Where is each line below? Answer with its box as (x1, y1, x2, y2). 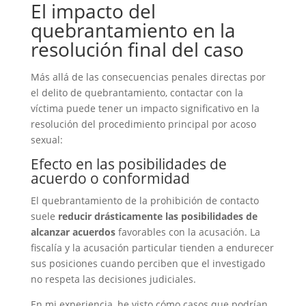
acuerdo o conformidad (30, 169, 190, 188)
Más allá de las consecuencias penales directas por (30, 70, 266, 83)
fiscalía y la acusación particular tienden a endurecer (30, 241, 274, 254)
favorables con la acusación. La (115, 225, 260, 238)
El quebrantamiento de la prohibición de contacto (30, 194, 259, 207)
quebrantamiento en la (30, 17, 236, 43)
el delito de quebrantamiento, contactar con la (30, 86, 243, 99)
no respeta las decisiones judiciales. (30, 273, 196, 286)
